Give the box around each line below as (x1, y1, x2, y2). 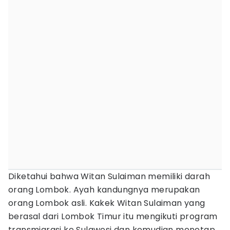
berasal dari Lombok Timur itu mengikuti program (8, 210, 218, 222)
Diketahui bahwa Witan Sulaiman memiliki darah (8, 170, 210, 182)
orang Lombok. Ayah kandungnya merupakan (8, 184, 200, 196)
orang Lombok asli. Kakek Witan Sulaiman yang (8, 197, 205, 209)
